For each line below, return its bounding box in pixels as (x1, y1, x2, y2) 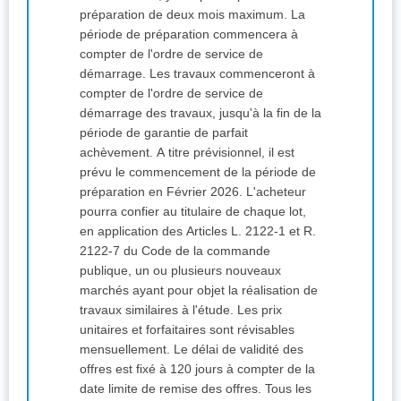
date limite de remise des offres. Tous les (80, 381, 265, 397)
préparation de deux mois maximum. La (80, 7, 305, 22)
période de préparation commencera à (80, 27, 298, 42)
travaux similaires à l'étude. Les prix (80, 303, 282, 318)
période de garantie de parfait (80, 125, 248, 141)
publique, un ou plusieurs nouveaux (80, 263, 281, 278)
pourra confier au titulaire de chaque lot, (80, 204, 306, 219)
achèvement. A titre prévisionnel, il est (80, 145, 157, 160)
